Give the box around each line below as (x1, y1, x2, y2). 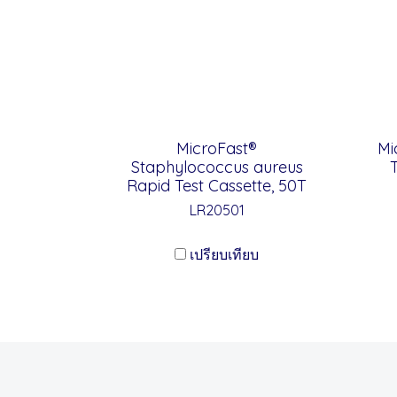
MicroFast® (176, 138, 257, 159)
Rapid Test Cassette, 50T (127, 175, 307, 196)
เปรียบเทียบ (190, 245, 259, 263)
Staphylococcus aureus (130, 157, 303, 177)
